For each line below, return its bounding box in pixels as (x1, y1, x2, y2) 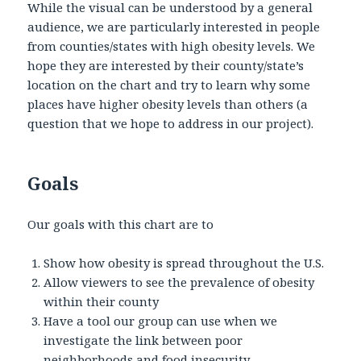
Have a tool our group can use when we (44, 312, 278, 329)
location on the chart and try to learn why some (27, 76, 311, 93)
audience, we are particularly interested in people (27, 18, 321, 35)
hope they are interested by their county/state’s (27, 56, 305, 73)
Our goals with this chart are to (27, 215, 214, 232)
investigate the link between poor (44, 331, 243, 348)
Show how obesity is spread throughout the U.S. (44, 254, 325, 271)
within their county (44, 293, 160, 309)
